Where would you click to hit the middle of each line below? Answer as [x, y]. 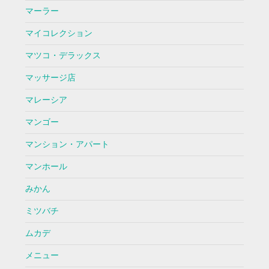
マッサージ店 [50, 78]
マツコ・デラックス [63, 56]
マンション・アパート [67, 145]
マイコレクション [59, 34]
